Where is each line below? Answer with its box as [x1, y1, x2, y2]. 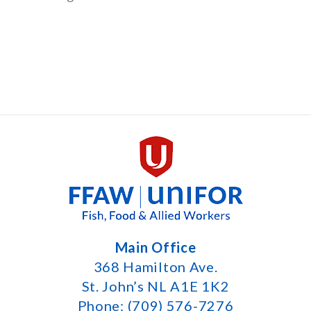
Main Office [115, 239, 196, 256]
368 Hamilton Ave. [93, 258, 218, 276]
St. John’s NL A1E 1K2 [81, 278, 230, 295]
